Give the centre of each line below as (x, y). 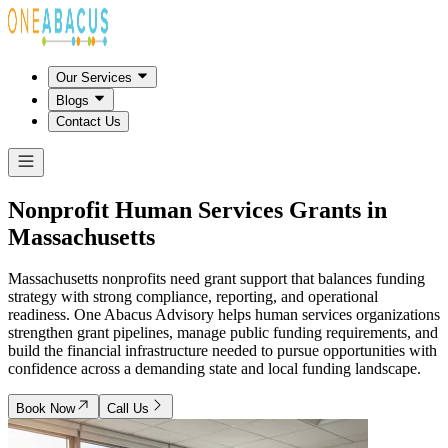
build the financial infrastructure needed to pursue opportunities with (222, 351)
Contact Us (88, 121)
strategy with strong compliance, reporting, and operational (193, 297)
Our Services (94, 78)
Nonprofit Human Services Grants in (197, 209)
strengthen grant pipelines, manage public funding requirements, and (223, 333)
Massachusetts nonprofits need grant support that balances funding (216, 279)
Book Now (45, 409)
